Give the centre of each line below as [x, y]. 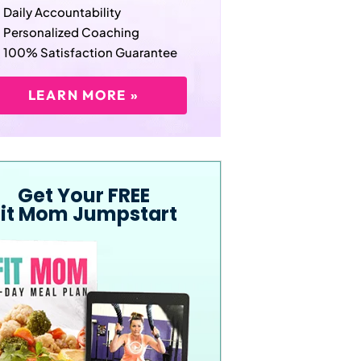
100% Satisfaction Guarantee [91, 52]
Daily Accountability [62, 12]
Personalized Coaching [72, 32]
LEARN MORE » [83, 95]
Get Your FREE [83, 196]
